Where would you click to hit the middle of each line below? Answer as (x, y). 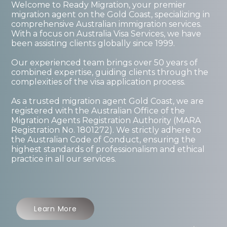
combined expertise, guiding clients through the (110, 72)
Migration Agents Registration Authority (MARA (106, 120)
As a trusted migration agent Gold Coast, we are (108, 101)
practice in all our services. (64, 159)
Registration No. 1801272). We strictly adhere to (106, 130)
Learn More (55, 209)
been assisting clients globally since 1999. (93, 43)
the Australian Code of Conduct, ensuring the (104, 139)
